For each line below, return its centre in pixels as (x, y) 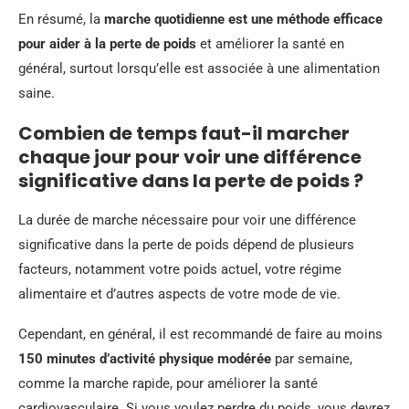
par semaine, (312, 358)
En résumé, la (61, 19)
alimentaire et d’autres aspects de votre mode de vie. (179, 294)
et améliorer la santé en (270, 43)
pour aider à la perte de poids (107, 43)
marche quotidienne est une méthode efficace (243, 19)
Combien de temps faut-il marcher (184, 133)
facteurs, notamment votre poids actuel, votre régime (180, 269)
